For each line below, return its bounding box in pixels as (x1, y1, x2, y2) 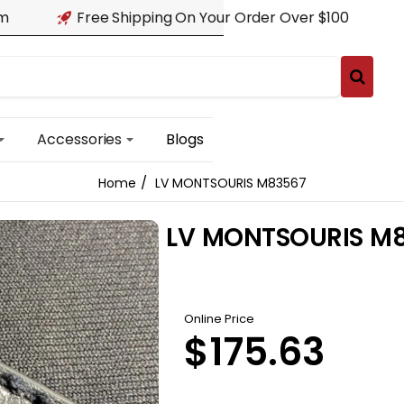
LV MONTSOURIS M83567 (154, 174, 307, 192)
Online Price (184, 310, 255, 327)
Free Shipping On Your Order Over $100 (76, 7, 350, 28)
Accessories (37, 128, 123, 150)
